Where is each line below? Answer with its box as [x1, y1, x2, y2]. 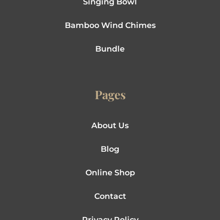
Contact [94, 192, 126, 201]
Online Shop [85, 168, 135, 178]
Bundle [95, 44, 125, 54]
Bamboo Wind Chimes [64, 21, 156, 30]
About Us [91, 121, 129, 131]
